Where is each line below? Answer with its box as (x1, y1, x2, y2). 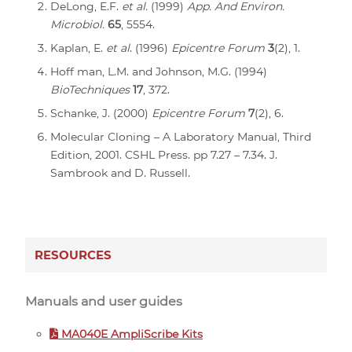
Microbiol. (50, 16, 104, 31)
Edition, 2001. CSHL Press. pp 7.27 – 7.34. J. (50, 147, 277, 162)
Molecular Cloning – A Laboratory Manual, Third (50, 129, 311, 144)
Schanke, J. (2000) (50, 105, 152, 120)
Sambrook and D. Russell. (50, 165, 190, 180)
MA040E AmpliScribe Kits (58, 326, 203, 341)
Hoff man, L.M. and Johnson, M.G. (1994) (50, 64, 267, 79)
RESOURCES (35, 247, 112, 262)
